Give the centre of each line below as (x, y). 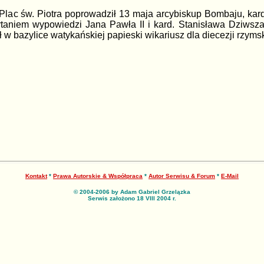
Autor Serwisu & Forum (182, 176)
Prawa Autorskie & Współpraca (98, 176)
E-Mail (230, 176)
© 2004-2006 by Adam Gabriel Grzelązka (132, 192)
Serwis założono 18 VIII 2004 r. (132, 198)
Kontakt (36, 176)
